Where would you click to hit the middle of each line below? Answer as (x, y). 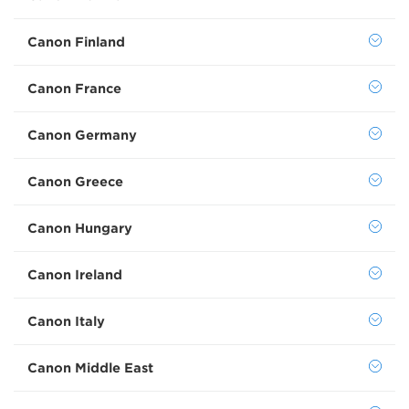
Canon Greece (75, 182)
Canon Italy (66, 321)
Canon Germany (82, 135)
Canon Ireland (75, 275)
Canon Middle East (90, 368)
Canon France (74, 89)
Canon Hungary (80, 228)
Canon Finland (76, 42)
